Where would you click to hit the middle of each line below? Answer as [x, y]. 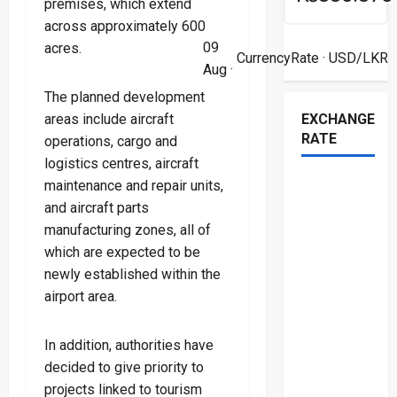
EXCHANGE [338, 119]
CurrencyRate [277, 58]
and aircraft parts [97, 207]
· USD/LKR [353, 58]
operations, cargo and [111, 141]
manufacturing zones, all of [128, 230]
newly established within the [132, 274]
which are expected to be [122, 252]
